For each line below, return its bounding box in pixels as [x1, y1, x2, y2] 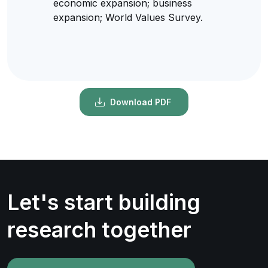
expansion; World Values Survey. [53, 11, 203, 23]
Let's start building [7, 188, 200, 215]
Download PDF [110, 97, 171, 108]
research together [7, 216, 191, 243]
